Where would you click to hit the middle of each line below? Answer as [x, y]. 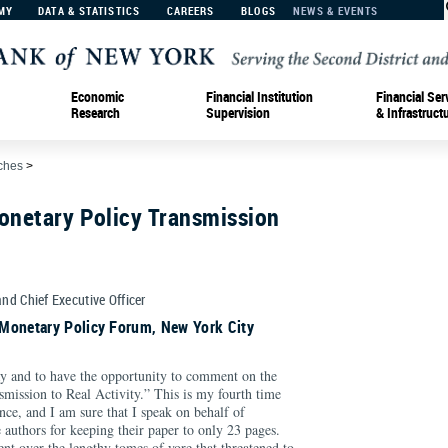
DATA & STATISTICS [89, 10]
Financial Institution [259, 96]
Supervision [238, 112]
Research [95, 112]
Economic [97, 96]
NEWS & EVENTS [336, 10]
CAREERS [190, 10]
